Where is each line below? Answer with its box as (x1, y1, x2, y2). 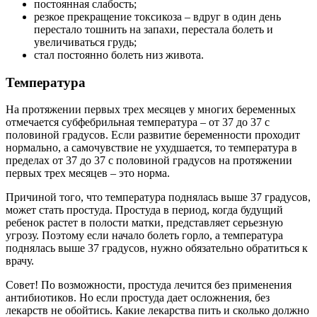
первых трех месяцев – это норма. (6, 167, 170, 180)
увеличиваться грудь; (34, 35, 137, 48)
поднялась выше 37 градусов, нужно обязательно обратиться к (6, 242, 308, 255)
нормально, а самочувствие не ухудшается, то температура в (6, 142, 297, 154)
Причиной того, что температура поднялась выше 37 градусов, (6, 191, 311, 204)
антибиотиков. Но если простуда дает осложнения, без (6, 292, 270, 304)
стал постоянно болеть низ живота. (34, 48, 204, 61)
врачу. (6, 255, 34, 267)
